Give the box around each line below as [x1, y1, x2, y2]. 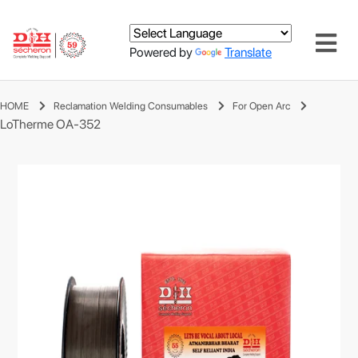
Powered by [129, 44, 195, 60]
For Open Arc [233, 100, 290, 112]
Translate [225, 44, 272, 60]
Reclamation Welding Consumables [54, 100, 208, 112]
